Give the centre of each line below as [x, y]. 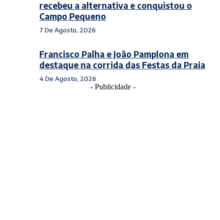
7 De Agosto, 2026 [68, 30]
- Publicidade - [113, 87]
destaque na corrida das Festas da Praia [122, 65]
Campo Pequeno [73, 16]
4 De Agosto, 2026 [68, 79]
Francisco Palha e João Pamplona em [114, 54]
